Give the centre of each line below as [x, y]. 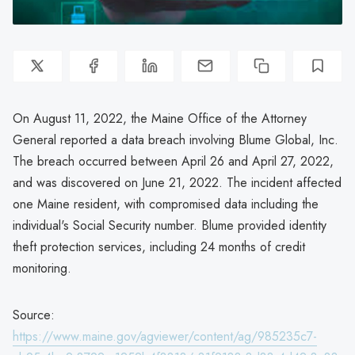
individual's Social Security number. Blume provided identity [170, 225]
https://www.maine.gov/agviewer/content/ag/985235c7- [165, 336]
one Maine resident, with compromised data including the [166, 204]
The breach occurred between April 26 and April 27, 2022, [173, 161]
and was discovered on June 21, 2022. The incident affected [177, 182]
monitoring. [42, 268]
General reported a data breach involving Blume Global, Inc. [176, 139]
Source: [34, 315]
